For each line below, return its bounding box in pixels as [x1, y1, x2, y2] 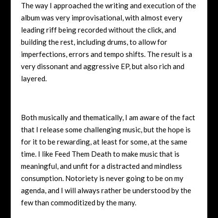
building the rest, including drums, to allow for [20, 37, 167, 46]
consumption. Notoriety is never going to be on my [20, 173, 183, 182]
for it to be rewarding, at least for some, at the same [20, 137, 187, 146]
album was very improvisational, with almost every [20, 13, 182, 22]
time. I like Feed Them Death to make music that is [20, 149, 180, 158]
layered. [20, 73, 47, 83]
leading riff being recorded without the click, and [20, 25, 176, 34]
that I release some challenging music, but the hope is [20, 125, 191, 134]
